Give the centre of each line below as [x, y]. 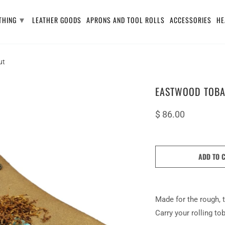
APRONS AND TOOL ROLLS [126, 20]
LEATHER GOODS [57, 20]
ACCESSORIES [191, 20]
